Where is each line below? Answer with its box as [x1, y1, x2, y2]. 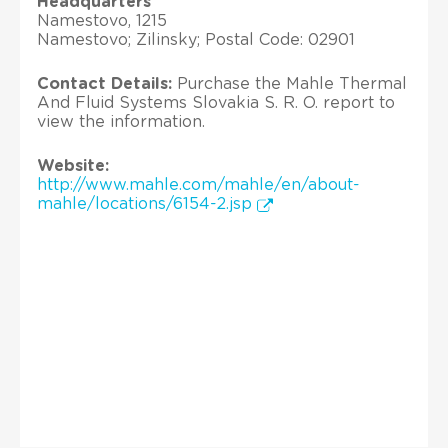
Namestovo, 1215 [37, 12, 167, 29]
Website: [37, 157, 109, 174]
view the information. [37, 113, 205, 130]
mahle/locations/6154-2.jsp [37, 195, 257, 212]
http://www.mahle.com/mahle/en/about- [37, 176, 360, 193]
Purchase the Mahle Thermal [172, 75, 407, 92]
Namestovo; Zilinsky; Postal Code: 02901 [37, 31, 355, 48]
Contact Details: [37, 75, 172, 92]
